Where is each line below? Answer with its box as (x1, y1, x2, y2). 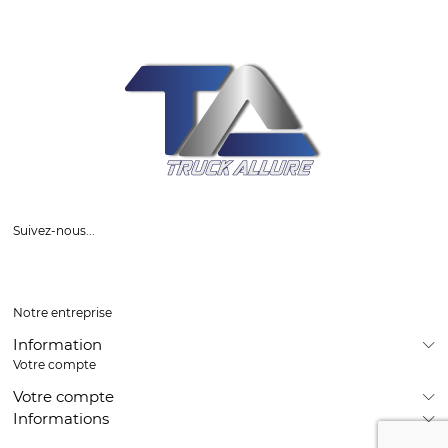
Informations (12, 409, 109, 429)
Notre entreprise (12, 304, 112, 320)
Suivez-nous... (12, 222, 95, 238)
